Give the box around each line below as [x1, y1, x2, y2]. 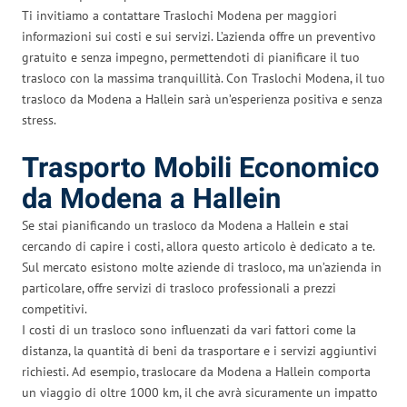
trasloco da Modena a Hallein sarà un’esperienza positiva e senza [22, 90, 382, 107]
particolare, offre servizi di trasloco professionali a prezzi [22, 279, 336, 296]
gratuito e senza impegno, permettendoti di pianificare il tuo [22, 48, 360, 65]
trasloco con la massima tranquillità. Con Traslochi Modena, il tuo [22, 69, 385, 86]
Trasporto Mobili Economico [22, 147, 380, 189]
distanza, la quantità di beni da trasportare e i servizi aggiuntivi [22, 342, 377, 359]
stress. [22, 111, 56, 128]
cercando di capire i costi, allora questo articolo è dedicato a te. [22, 237, 374, 254]
